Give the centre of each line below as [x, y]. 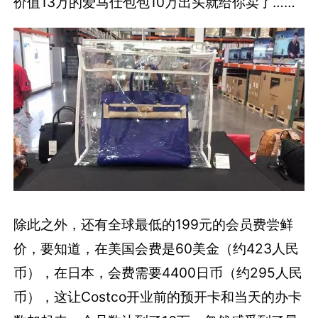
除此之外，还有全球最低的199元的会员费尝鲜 [154, 224]
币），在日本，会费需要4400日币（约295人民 [158, 272]
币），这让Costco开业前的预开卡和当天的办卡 [158, 296]
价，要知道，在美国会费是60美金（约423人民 [157, 248]
